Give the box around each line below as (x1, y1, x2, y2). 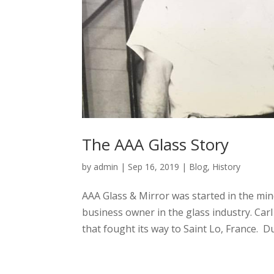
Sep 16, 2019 (128, 161, 180, 173)
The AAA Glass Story (82, 133, 229, 156)
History (212, 161, 241, 173)
